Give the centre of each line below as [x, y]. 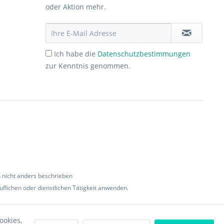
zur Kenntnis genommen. [88, 66]
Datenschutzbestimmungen [144, 54]
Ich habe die [76, 54]
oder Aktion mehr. [76, 7]
